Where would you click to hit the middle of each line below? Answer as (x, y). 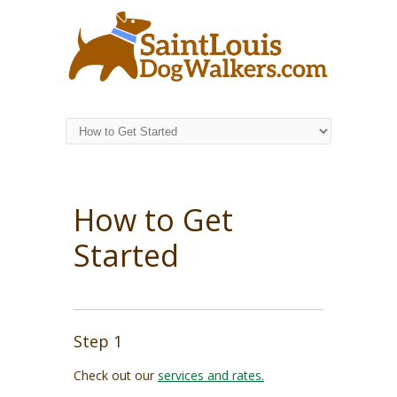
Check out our (116, 376)
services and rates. (211, 376)
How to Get (153, 220)
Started (126, 256)
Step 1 (98, 342)
